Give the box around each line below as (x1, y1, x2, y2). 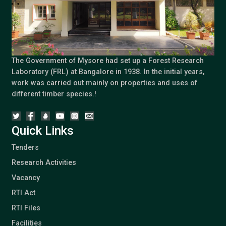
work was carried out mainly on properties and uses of (11, 79, 197, 88)
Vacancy (11, 174, 40, 183)
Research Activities (11, 158, 76, 167)
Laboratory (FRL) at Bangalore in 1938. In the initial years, (11, 68, 204, 77)
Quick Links (11, 124, 74, 138)
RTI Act (11, 189, 35, 198)
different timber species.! (11, 90, 96, 99)
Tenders (11, 143, 39, 152)
